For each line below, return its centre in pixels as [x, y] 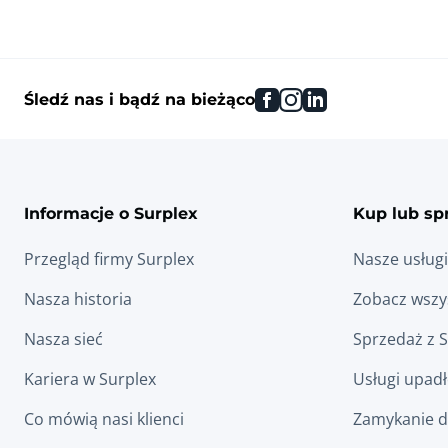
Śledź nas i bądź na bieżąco [139, 99]
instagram [340, 97]
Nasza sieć [63, 339]
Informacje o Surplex [111, 213]
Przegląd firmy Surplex [109, 259]
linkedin [355, 97]
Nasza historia [78, 299]
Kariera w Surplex [90, 379]
